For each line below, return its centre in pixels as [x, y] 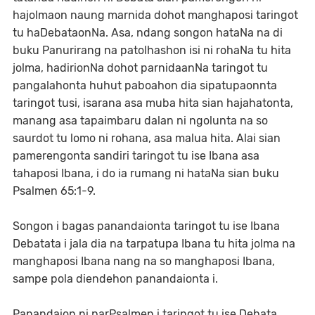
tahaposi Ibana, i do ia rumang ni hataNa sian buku [146, 173]
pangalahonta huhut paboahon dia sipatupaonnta [145, 85]
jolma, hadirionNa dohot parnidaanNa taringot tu [140, 68]
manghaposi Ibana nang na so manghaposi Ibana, [144, 261]
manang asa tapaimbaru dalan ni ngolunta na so [140, 121]
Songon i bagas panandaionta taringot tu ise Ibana [146, 226]
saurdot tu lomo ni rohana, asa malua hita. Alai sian [147, 138]
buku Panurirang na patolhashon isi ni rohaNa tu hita [152, 50]
